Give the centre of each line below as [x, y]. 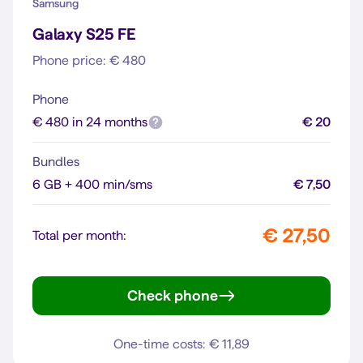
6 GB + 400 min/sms [92, 184]
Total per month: [79, 235]
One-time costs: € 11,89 [181, 344]
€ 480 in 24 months [90, 122]
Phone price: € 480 [89, 60]
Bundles [56, 162]
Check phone [173, 295]
